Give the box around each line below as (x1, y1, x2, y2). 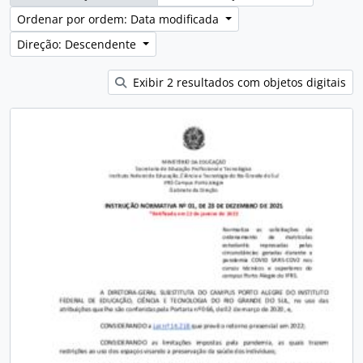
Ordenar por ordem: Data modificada (17, 11, 222, 27)
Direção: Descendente (17, 36, 139, 52)
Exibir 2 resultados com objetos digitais (130, 75, 346, 90)
